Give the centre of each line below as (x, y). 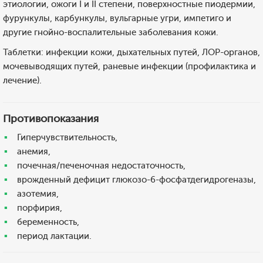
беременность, (48, 222)
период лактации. (54, 236)
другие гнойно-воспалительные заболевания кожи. (111, 32)
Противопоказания (51, 119)
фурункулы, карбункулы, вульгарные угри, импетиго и (117, 18)
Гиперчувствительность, (67, 137)
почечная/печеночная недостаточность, (101, 166)
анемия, (34, 151)
